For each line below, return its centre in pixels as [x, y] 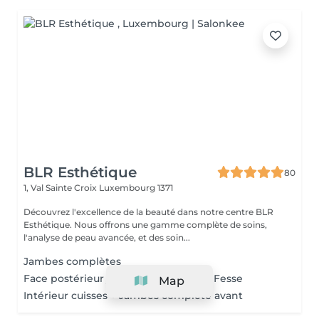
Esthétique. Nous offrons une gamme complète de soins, [145, 225]
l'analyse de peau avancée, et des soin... [107, 237]
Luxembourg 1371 [136, 188]
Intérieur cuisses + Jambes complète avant [133, 296]
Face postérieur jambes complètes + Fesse [133, 278]
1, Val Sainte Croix [61, 188]
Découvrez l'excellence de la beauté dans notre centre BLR [148, 212]
